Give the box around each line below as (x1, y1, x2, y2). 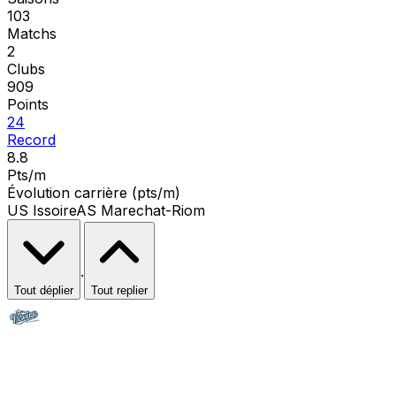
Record (7, 130, 56, 148)
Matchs (7, 24, 57, 42)
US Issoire (7, 201, 76, 219)
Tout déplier (14, 283, 73, 297)
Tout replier (91, 283, 148, 297)
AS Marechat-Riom (76, 201, 205, 219)
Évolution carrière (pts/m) (7, 183, 180, 202)
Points (7, 95, 49, 113)
